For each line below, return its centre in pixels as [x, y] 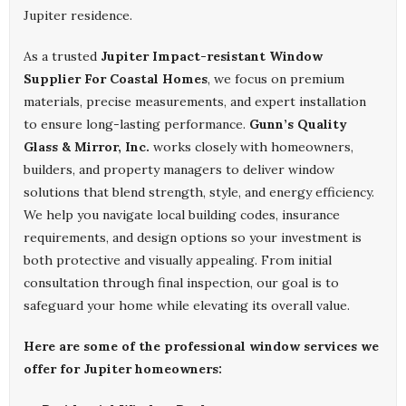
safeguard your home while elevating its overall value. [187, 306]
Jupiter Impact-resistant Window [212, 57]
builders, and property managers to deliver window [179, 170]
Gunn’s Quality [298, 125]
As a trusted [62, 57]
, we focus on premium [276, 79]
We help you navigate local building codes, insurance [182, 215]
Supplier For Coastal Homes [116, 79]
